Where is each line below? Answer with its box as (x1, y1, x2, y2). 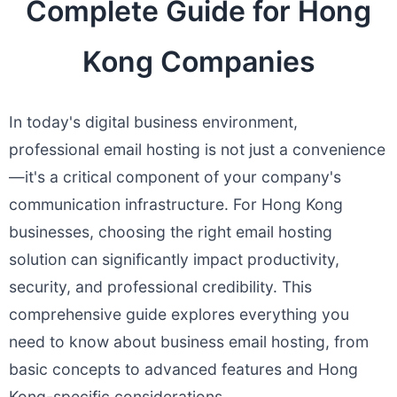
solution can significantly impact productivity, (9, 250, 339, 269)
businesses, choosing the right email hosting (9, 222, 332, 241)
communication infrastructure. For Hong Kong (9, 195, 343, 214)
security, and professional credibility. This (9, 277, 312, 296)
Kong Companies (82, 44, 315, 79)
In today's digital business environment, (9, 113, 298, 131)
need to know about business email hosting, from (9, 332, 369, 351)
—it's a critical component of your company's (9, 167, 341, 186)
